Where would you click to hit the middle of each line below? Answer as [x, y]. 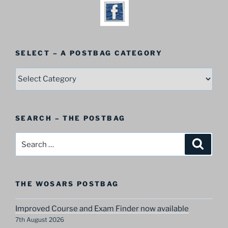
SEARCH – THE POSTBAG [70, 118]
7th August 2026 [40, 220]
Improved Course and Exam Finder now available [102, 209]
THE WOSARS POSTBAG [67, 184]
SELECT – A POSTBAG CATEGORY [89, 53]
